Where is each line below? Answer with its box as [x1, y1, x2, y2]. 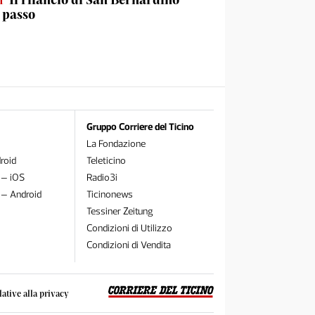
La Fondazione [86, 138, 146, 150]
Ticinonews [86, 188, 133, 200]
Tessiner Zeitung [86, 205, 153, 217]
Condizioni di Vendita [86, 239, 171, 251]
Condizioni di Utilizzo [86, 222, 172, 234]
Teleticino [86, 155, 126, 167]
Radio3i [86, 172, 117, 184]
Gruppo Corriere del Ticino [86, 121, 194, 133]
